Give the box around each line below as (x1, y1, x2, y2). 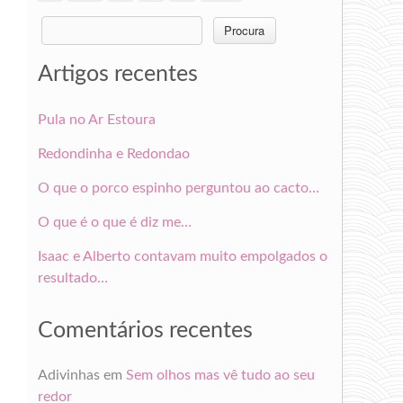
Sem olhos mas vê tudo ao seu (125, 368, 315, 383)
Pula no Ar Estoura (37, 112, 156, 127)
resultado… (37, 270, 108, 285)
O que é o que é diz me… (37, 214, 192, 229)
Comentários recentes (37, 318, 253, 342)
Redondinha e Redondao (37, 146, 190, 161)
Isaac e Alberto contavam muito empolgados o (37, 248, 327, 264)
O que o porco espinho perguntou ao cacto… (37, 180, 319, 195)
